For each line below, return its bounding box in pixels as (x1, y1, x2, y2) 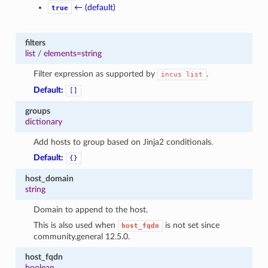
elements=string (43, 48, 102, 58)
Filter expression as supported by (33, 69, 158, 78)
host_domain (25, 173, 74, 183)
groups (25, 106, 50, 115)
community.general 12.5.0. (33, 232, 130, 241)
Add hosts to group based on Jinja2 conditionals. (33, 137, 214, 147)
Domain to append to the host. (33, 205, 148, 214)
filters (25, 38, 45, 47)
